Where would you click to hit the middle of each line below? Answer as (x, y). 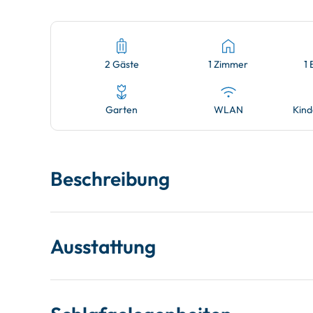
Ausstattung (103, 246)
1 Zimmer (228, 64)
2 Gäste (122, 64)
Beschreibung (110, 178)
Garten (122, 110)
